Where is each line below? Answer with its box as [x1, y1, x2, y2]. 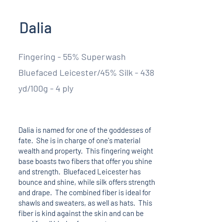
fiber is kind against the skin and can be [18, 208, 144, 218]
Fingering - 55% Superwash [18, 51, 126, 62]
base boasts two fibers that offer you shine [18, 156, 152, 166]
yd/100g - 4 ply [18, 82, 73, 94]
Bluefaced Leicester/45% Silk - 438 [18, 66, 154, 78]
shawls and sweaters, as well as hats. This [18, 198, 152, 207]
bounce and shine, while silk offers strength [18, 177, 155, 186]
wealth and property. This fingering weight [18, 146, 153, 155]
